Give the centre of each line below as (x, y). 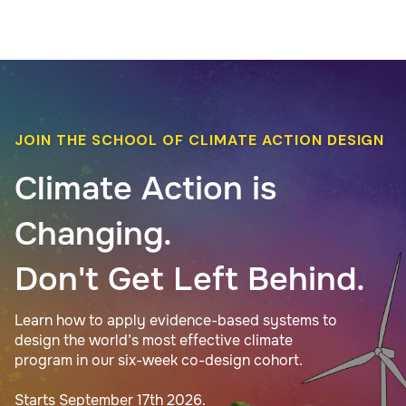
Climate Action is (145, 188)
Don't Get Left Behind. (190, 279)
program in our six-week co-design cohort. (159, 360)
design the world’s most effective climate (154, 340)
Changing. (93, 233)
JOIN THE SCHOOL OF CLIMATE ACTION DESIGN (200, 140)
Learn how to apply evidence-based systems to (176, 320)
